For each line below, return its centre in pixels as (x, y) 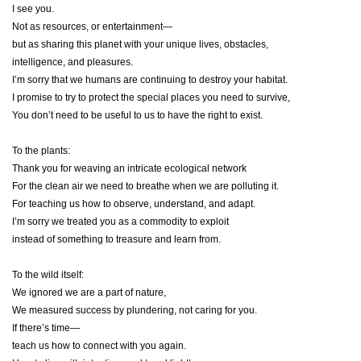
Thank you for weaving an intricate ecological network (129, 168)
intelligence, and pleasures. (73, 62)
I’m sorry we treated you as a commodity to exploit (120, 221)
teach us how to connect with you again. (99, 345)
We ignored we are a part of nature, (89, 292)
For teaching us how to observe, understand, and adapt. (134, 203)
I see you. (33, 8)
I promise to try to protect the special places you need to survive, (151, 97)
